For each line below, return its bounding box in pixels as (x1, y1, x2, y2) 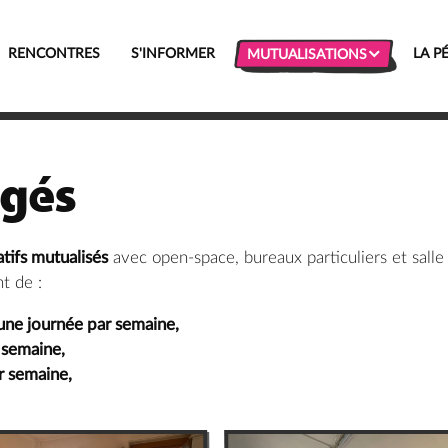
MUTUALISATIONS (247, 48, 367, 62)
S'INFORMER (131, 47, 215, 61)
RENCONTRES (8, 47, 100, 61)
